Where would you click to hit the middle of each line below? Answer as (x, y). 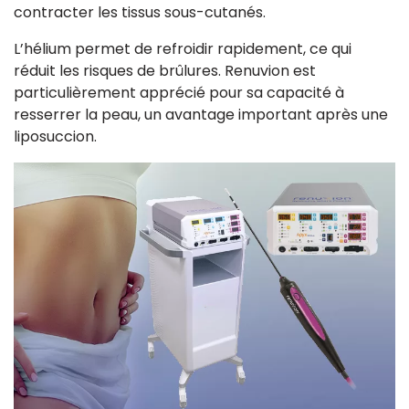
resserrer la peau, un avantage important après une (201, 114)
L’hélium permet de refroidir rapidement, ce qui (183, 48)
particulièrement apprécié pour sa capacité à (179, 92)
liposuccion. (55, 136)
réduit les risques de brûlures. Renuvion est (165, 70)
